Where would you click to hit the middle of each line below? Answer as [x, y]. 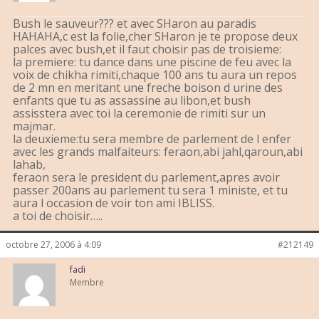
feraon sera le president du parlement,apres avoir [146, 178]
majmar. [34, 126]
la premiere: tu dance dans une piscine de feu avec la [152, 62]
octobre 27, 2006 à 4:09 [53, 245]
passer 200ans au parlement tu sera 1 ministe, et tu [150, 190]
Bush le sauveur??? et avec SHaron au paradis [135, 24]
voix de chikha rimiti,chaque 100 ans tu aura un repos [155, 75]
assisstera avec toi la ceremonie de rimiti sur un [139, 114]
